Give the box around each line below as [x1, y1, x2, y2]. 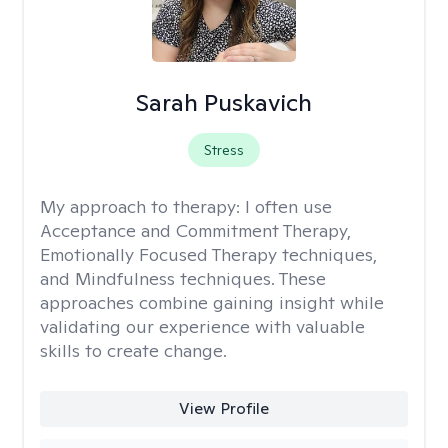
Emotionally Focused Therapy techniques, [40, 243, 377, 266]
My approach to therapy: [40, 195, 245, 218]
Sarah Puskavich [135, 87, 312, 118]
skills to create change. [40, 339, 227, 362]
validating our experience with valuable [40, 315, 365, 338]
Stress [203, 141, 244, 159]
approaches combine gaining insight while [40, 291, 384, 314]
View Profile [178, 398, 269, 419]
